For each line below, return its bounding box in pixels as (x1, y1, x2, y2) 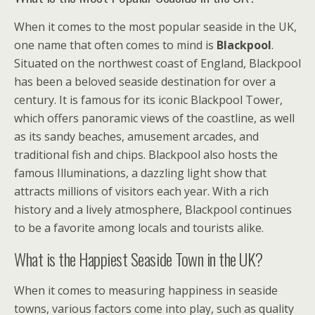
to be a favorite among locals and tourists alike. (14, 220, 264, 236)
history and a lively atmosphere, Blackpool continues (14, 202, 292, 217)
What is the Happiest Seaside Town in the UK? (14, 246, 263, 271)
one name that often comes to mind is (14, 37, 217, 53)
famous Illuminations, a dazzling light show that (14, 165, 266, 181)
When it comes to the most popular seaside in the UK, (14, 19, 297, 34)
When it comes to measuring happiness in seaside (14, 283, 278, 298)
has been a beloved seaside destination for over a (14, 74, 276, 89)
